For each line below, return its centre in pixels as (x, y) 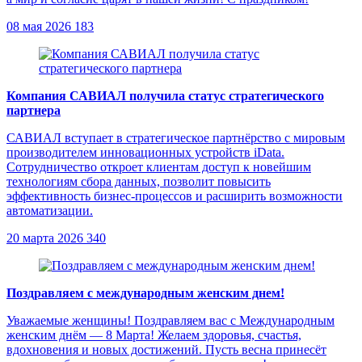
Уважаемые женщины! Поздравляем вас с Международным (170, 321)
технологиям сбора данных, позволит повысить (139, 182)
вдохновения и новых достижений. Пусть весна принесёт (166, 350)
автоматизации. (50, 211)
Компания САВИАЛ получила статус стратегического (165, 96)
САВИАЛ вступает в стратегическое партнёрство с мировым (176, 138)
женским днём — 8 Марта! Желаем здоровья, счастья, (154, 335)
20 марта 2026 (45, 238)
